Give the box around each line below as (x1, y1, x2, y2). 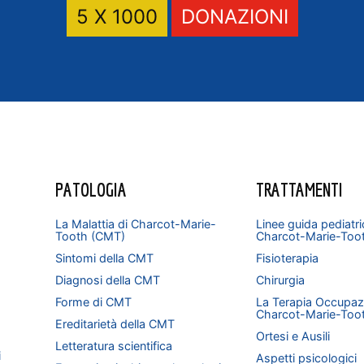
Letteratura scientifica (54, 338, 172, 353)
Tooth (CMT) (54, 228, 125, 243)
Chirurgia (256, 272, 305, 287)
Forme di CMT (54, 294, 132, 309)
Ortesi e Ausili (256, 328, 331, 343)
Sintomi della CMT (54, 250, 154, 265)
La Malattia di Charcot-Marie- (54, 216, 216, 231)
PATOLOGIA (54, 178, 127, 201)
